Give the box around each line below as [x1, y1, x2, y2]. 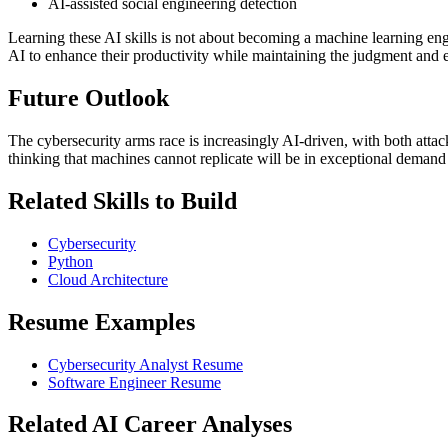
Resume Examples [8, 308, 195, 335]
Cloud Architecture [48, 270, 168, 288]
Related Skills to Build [8, 187, 237, 214]
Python [48, 252, 93, 270]
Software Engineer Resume [48, 373, 221, 391]
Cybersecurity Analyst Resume [48, 355, 243, 373]
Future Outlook [8, 85, 169, 112]
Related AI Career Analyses [8, 411, 292, 438]
